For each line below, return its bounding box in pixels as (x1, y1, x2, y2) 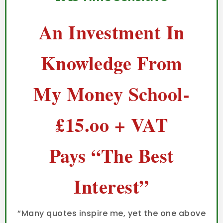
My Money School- (33, 80, 190, 108)
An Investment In (38, 18, 185, 46)
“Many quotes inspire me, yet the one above (17, 208, 206, 220)
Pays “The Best (49, 142, 174, 170)
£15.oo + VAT (55, 111, 168, 139)
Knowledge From (40, 49, 183, 77)
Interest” (74, 173, 149, 201)
